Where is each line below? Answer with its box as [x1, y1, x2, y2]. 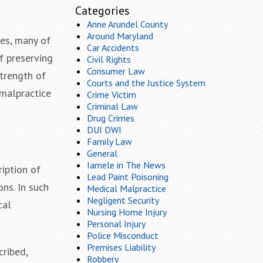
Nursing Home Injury [87, 206, 167, 218]
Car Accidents [87, 42, 139, 53]
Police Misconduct [87, 230, 159, 241]
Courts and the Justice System [87, 77, 205, 89]
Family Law [87, 136, 132, 147]
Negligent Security [87, 194, 159, 206]
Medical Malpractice [87, 183, 166, 194]
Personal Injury [87, 218, 146, 230]
